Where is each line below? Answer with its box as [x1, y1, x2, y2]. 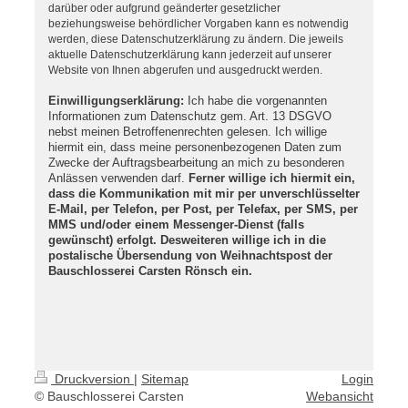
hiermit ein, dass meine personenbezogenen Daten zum [48, 140, 342, 155]
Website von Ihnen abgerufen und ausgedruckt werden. [48, 64, 322, 77]
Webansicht [306, 389, 373, 404]
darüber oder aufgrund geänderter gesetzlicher [48, 2, 280, 15]
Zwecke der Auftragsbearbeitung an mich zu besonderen [48, 156, 344, 170]
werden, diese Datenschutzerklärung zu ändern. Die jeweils [48, 33, 343, 46]
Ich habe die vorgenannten [184, 94, 327, 108]
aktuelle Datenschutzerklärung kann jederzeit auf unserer [48, 48, 331, 62]
